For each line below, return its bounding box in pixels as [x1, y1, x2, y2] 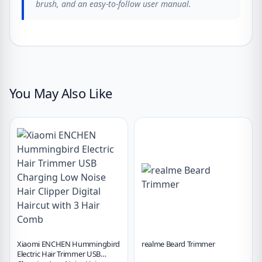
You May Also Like [9, 84, 112, 102]
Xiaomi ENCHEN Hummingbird [17, 239, 120, 249]
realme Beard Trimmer [142, 239, 215, 249]
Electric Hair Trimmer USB [17, 249, 101, 259]
